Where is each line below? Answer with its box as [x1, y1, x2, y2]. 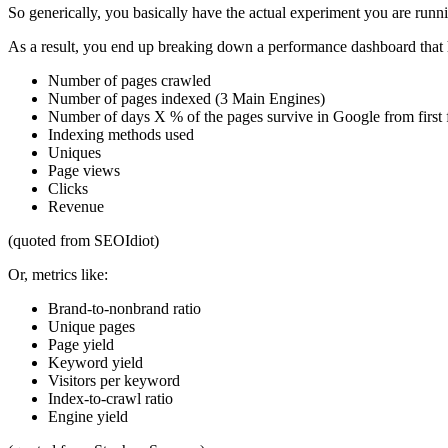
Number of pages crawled [48, 71, 211, 89]
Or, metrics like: [8, 265, 108, 283]
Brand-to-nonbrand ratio [48, 299, 201, 317]
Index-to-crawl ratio [48, 389, 173, 407]
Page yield [48, 335, 114, 353]
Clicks [48, 179, 88, 197]
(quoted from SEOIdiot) [8, 231, 159, 249]
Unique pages [48, 317, 135, 335]
